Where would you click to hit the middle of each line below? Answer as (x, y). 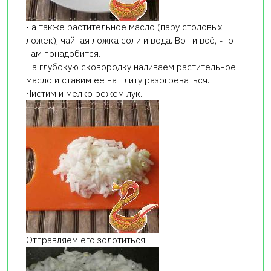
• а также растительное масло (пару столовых (124, 27)
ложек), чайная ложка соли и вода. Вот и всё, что (130, 40)
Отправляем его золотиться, (87, 240)
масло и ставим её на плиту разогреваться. (118, 80)
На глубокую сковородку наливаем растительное (131, 67)
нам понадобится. (63, 53)
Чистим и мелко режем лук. (84, 93)
